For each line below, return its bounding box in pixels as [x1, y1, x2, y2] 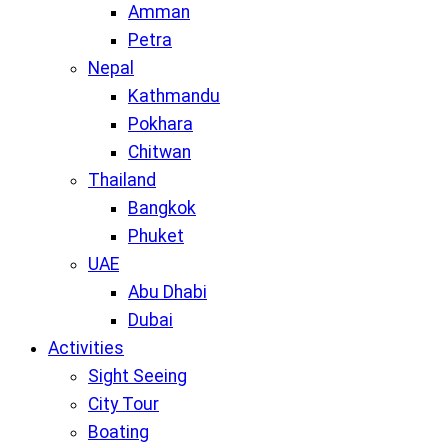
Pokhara [128, 114, 193, 135]
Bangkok [128, 198, 196, 219]
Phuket [128, 226, 184, 247]
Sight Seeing [88, 366, 187, 387]
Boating [88, 422, 149, 443]
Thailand [88, 170, 156, 191]
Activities [48, 338, 124, 359]
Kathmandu [128, 86, 220, 107]
